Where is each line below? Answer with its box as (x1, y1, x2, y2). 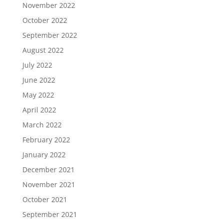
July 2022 (22, 60, 52, 70)
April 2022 (22, 105, 56, 114)
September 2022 (22, 30, 77, 40)
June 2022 (22, 75, 55, 85)
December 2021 (22, 165, 75, 174)
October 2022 (22, 15, 67, 25)
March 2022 (22, 120, 62, 129)
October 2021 (22, 195, 67, 204)
